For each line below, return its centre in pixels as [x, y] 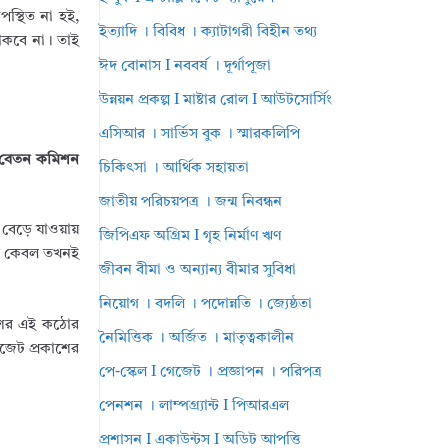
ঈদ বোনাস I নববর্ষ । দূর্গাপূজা [185, 66]
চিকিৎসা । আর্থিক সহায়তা [174, 168]
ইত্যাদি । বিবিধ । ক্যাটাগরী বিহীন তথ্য [208, 32]
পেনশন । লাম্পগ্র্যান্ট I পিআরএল [194, 406]
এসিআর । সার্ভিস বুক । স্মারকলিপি [200, 134]
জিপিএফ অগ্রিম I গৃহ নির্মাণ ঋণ [190, 236]
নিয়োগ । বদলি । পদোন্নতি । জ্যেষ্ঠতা [206, 304]
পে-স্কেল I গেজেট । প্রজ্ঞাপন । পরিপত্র [211, 372]
